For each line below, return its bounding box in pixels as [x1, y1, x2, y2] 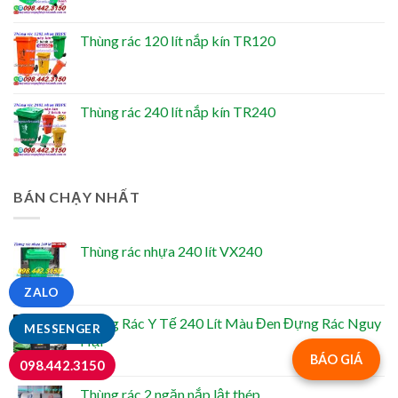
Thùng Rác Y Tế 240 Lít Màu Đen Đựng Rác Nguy [80, 314, 381, 332]
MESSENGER [24, 322, 100, 336]
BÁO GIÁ [310, 352, 362, 367]
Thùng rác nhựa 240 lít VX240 [80, 243, 262, 260]
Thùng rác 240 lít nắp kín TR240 [80, 102, 275, 120]
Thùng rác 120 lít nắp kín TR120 [80, 31, 275, 49]
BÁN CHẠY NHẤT [13, 187, 140, 205]
